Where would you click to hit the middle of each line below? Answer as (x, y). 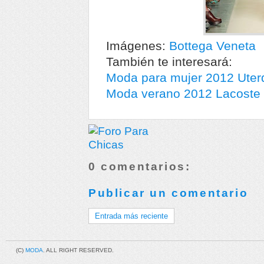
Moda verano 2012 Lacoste (183, 93)
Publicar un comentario (169, 192)
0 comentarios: (140, 166)
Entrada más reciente (131, 216)
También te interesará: (169, 61)
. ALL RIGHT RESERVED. (78, 250)
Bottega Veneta (212, 45)
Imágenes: (138, 45)
